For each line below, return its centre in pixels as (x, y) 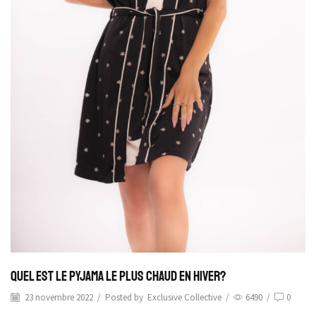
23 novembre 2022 (58, 297)
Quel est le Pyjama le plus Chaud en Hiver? (118, 276)
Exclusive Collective (184, 297)
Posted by (124, 297)
